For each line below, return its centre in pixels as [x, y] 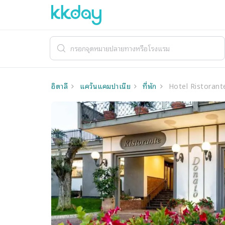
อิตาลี [60, 86]
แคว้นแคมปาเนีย [104, 86]
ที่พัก [148, 86]
